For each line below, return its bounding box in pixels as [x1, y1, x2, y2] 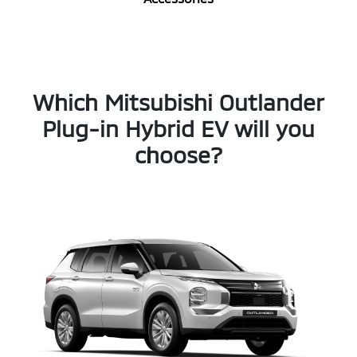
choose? [135, 140, 222, 168]
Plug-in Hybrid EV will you [42, 114, 315, 142]
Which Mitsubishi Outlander [33, 88, 324, 116]
